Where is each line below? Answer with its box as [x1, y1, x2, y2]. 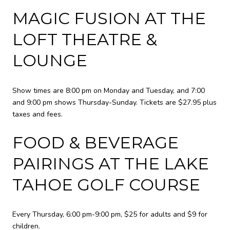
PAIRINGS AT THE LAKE [12, 153, 209, 174]
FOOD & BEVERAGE [12, 132, 179, 152]
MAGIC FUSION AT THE [12, 8, 206, 29]
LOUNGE [12, 50, 87, 71]
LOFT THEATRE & [12, 29, 157, 50]
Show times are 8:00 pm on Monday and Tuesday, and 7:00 [12, 85, 205, 95]
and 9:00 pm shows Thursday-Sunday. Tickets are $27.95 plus [12, 97, 217, 107]
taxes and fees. [12, 109, 63, 119]
